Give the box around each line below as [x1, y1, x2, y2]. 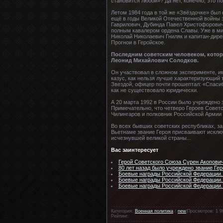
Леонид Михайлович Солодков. [111, 57, 199, 63]
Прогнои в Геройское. [111, 39, 165, 45]
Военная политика [135, 208, 173, 214]
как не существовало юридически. [111, 87, 198, 93]
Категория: [111, 208, 135, 214]
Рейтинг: [111, 213, 129, 219]
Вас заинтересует [111, 146, 158, 153]
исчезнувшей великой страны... [111, 134, 191, 141]
